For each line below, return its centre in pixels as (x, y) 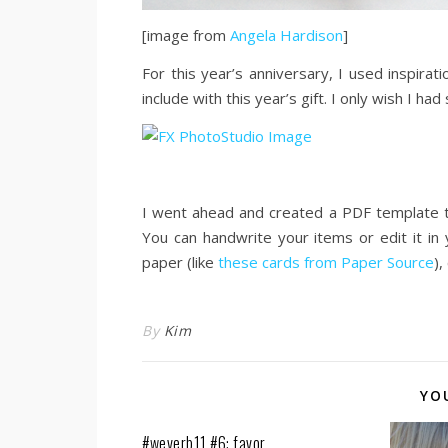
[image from (186, 35)
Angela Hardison (286, 35)
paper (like (180, 262)
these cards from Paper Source (326, 262)
